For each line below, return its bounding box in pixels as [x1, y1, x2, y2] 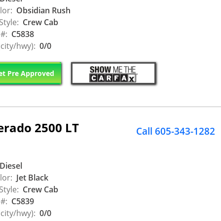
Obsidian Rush [14, 5, 71, 16]
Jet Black [14, 172, 48, 184]
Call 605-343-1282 [136, 124, 215, 138]
